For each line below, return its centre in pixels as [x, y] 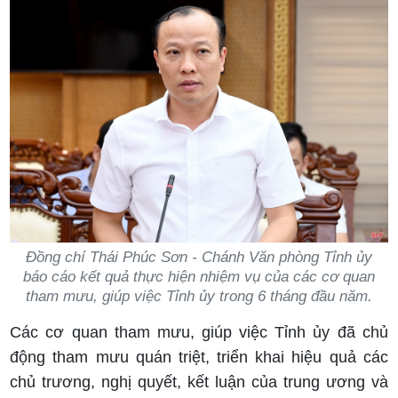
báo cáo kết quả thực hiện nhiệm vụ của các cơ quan [199, 276]
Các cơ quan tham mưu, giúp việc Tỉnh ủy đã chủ [199, 332]
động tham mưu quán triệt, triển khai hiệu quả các [199, 357]
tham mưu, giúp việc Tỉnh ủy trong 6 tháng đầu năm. [199, 296]
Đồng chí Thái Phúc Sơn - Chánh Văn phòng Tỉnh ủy [199, 257]
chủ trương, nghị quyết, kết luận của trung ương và [199, 382]
